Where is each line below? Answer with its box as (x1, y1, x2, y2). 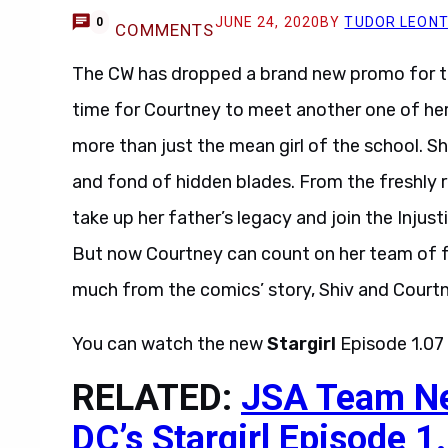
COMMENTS (114, 20, 215, 40)
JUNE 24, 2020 (214, 14, 321, 30)
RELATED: (72, 377, 241, 419)
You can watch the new (72, 333, 267, 355)
